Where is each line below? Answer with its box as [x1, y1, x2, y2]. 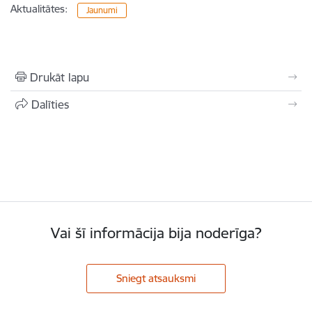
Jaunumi [86, 4, 118, 15]
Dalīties [31, 97, 69, 111]
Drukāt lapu [30, 70, 89, 84]
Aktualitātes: [10, 1, 68, 15]
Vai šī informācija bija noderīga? [51, 223, 261, 242]
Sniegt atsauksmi [116, 271, 196, 285]
